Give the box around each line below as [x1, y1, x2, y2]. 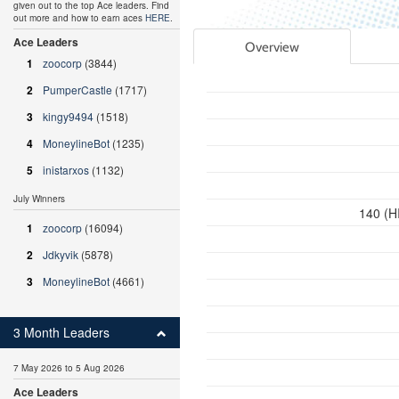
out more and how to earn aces [13, 12, 145, 24]
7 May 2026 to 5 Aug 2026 [13, 362, 125, 374]
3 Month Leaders [13, 323, 110, 341]
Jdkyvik [43, 247, 78, 262]
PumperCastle [43, 82, 112, 97]
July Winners [13, 192, 65, 205]
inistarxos [43, 162, 89, 177]
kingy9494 [43, 109, 94, 124]
